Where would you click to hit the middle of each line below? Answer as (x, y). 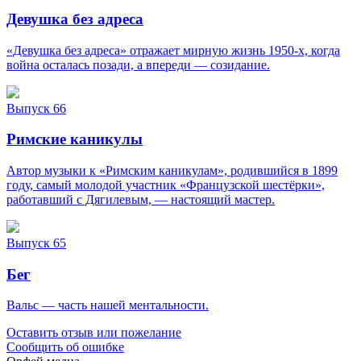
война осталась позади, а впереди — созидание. (138, 64)
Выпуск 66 (36, 108)
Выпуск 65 (36, 243)
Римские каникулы (75, 139)
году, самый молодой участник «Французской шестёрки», (166, 185)
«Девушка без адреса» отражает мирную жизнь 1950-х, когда (173, 50)
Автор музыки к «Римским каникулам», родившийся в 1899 (172, 170)
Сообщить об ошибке (65, 347)
